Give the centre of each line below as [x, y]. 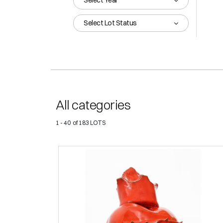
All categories [93, 105]
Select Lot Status [110, 23]
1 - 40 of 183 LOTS [81, 123]
